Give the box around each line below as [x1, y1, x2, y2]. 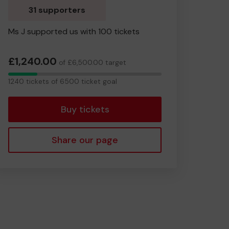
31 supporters [29, 5, 85, 15]
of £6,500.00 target [57, 58, 126, 67]
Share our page [52, 134, 118, 146]
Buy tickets [60, 103, 109, 116]
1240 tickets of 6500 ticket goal [8, 77, 117, 86]
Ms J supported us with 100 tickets [8, 26, 140, 37]
